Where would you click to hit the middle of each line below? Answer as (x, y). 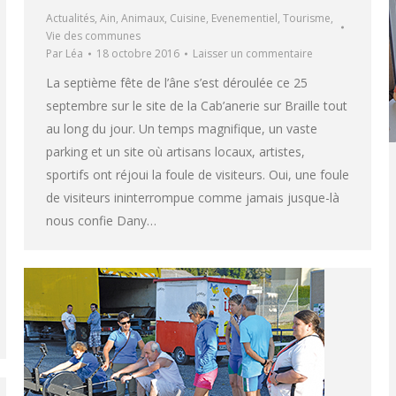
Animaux (143, 18)
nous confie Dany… (101, 220)
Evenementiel (244, 18)
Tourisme (307, 18)
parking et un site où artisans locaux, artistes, (175, 151)
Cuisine (188, 18)
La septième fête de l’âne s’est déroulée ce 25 (177, 82)
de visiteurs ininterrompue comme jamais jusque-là (193, 197)
